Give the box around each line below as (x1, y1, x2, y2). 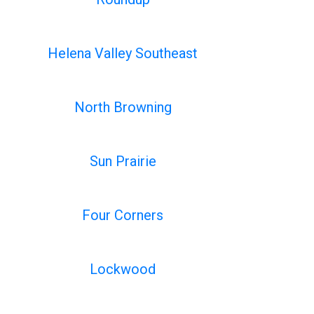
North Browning (74, 99, 172, 116)
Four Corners (82, 207, 164, 224)
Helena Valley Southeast (48, 45, 198, 62)
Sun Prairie (89, 153, 156, 170)
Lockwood (90, 261, 156, 278)
